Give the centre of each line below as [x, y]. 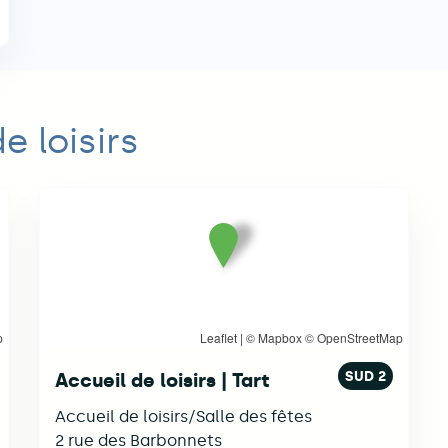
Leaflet [218, 337]
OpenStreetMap [359, 337]
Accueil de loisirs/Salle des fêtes [183, 416]
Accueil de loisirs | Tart [161, 380]
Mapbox [279, 337]
